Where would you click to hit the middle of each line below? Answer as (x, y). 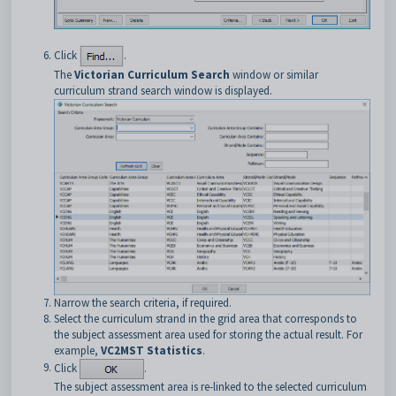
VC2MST (122, 350)
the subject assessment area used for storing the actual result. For (208, 334)
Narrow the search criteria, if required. (143, 302)
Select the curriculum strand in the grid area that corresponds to (206, 318)
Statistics (175, 350)
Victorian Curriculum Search (153, 74)
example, (77, 350)
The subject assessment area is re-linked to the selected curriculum (210, 386)
